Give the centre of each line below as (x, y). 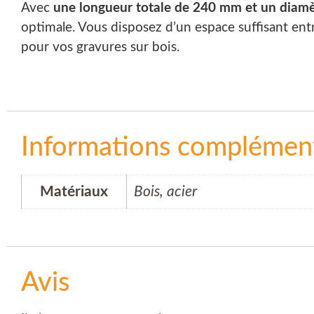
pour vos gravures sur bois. (100, 48)
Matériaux (74, 192)
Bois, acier (165, 192)
